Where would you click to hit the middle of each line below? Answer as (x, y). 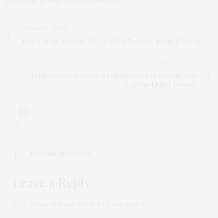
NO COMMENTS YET (60, 154)
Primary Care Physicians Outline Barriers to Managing (113, 75)
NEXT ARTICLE (178, 63)
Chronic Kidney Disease (160, 85)
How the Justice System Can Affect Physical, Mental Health (111, 41)
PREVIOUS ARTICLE (46, 29)
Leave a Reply (52, 182)
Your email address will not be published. (79, 205)
